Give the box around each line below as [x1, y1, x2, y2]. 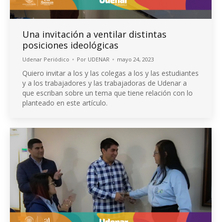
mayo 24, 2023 [117, 55, 154, 63]
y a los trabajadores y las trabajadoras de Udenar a [22, 78, 187, 88]
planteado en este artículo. [22, 98, 108, 108]
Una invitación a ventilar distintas [22, 28, 166, 40]
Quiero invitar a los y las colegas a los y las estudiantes [22, 68, 199, 78]
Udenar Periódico [22, 55, 69, 63]
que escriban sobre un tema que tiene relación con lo [22, 88, 193, 98]
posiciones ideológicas [22, 39, 118, 51]
